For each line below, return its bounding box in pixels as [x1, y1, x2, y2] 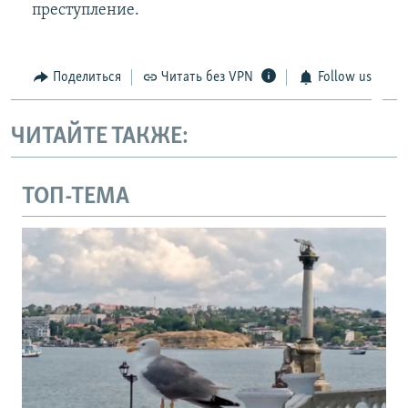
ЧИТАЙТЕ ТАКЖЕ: [11, 125, 189, 150]
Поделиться [52, 69, 121, 85]
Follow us [317, 69, 372, 85]
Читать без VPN [161, 69, 253, 85]
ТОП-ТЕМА [22, 184, 129, 209]
